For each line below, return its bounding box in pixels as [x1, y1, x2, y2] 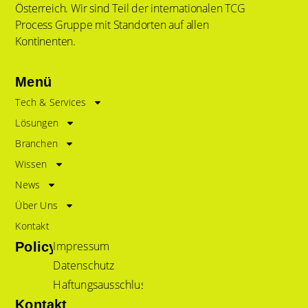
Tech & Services [15, 96, 87, 109]
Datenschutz [53, 258, 115, 274]
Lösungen [15, 116, 58, 130]
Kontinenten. [15, 34, 76, 49]
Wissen [15, 157, 47, 171]
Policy [15, 239, 56, 255]
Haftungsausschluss [53, 277, 151, 293]
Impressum [53, 239, 110, 254]
